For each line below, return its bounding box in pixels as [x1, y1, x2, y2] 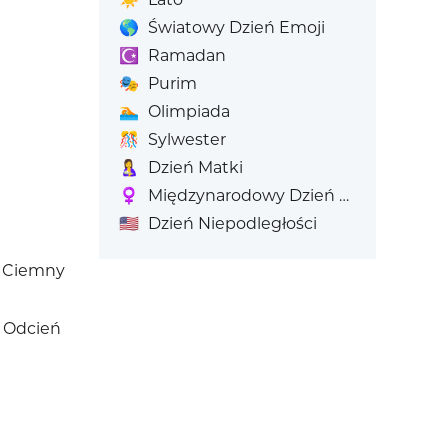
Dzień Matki [147, 158, 243, 177]
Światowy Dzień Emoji [147, 18, 325, 37]
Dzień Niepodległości [147, 214, 317, 233]
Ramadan [147, 46, 226, 65]
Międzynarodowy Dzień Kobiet [147, 186, 339, 205]
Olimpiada [147, 102, 230, 121]
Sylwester [147, 130, 226, 149]
